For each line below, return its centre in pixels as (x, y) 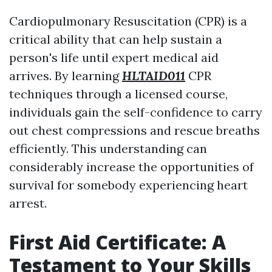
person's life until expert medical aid (114, 57)
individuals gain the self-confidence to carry (136, 112)
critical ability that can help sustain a (116, 39)
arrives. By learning (66, 76)
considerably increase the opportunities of (131, 167)
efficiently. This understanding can (108, 148)
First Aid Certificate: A (117, 242)
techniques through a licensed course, (118, 94)
